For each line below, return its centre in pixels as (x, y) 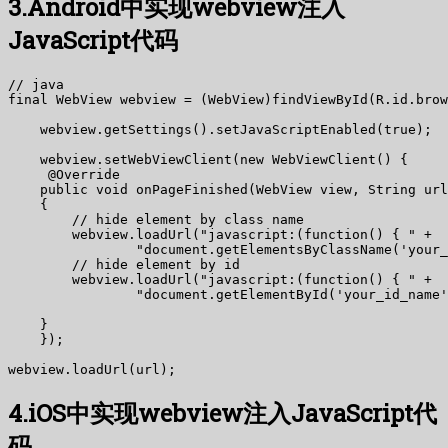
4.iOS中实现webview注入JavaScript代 (222, 412)
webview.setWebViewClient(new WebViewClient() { (208, 159)
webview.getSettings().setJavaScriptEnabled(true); (220, 129)
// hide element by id (124, 264)
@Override (64, 174)
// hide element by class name (156, 219)
